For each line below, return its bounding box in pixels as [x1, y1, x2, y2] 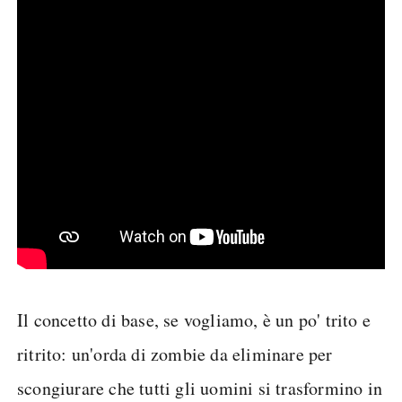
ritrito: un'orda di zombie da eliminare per [17, 342, 333, 366]
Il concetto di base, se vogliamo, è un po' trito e [17, 308, 371, 332]
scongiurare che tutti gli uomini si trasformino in [17, 376, 383, 400]
